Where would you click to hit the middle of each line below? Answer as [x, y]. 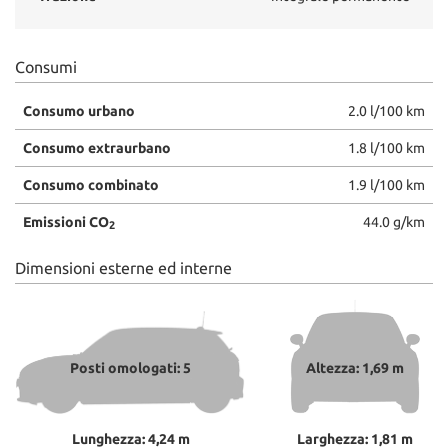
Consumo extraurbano [97, 147]
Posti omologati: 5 [131, 367]
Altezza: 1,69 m [354, 367]
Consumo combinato [91, 184]
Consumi [46, 66]
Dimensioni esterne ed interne [123, 267]
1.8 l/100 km [386, 147]
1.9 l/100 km [386, 184]
